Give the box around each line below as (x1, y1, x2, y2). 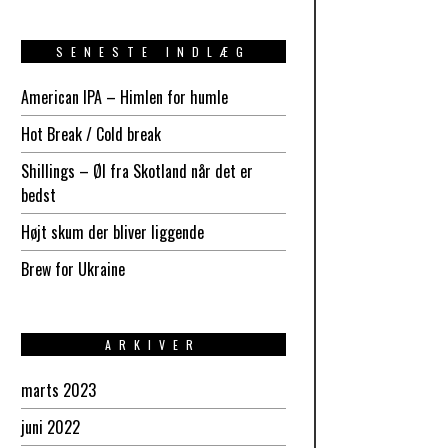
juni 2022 (20, 415, 80, 440)
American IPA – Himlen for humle (20, 85, 228, 110)
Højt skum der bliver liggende (20, 220, 204, 245)
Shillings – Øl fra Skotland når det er (20, 159, 253, 184)
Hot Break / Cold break (20, 122, 161, 147)
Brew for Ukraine (20, 257, 125, 282)
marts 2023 (20, 378, 96, 403)
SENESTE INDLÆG (55, 43, 251, 61)
